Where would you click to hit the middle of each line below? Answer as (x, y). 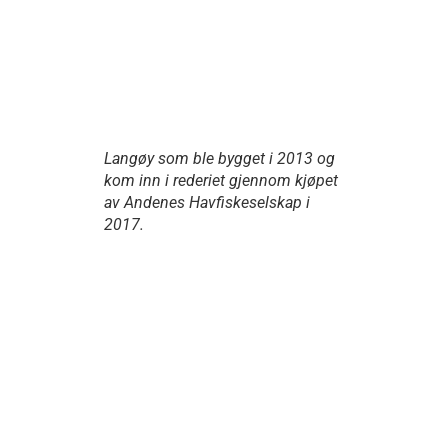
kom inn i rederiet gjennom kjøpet (221, 180)
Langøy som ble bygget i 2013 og (219, 158)
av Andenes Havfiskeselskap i (207, 202)
